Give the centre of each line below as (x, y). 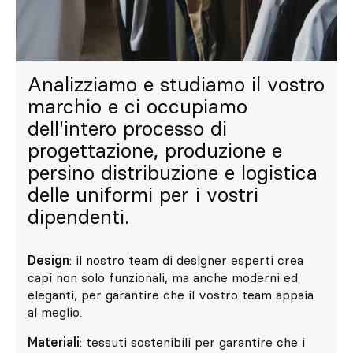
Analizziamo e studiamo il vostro (176, 84)
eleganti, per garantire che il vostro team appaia (171, 295)
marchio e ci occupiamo (137, 106)
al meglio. (55, 312)
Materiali (54, 342)
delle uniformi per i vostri (143, 195)
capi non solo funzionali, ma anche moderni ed (163, 277)
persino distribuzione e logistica (173, 173)
